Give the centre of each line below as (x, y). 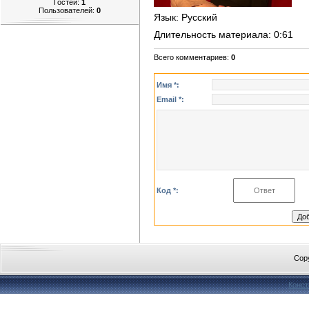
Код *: (168, 191)
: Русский (197, 18)
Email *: (170, 100)
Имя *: (168, 85)
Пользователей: (68, 10)
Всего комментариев (190, 58)
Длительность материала (211, 35)
